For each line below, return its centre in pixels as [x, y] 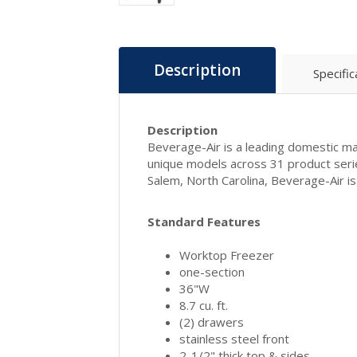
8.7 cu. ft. [204, 305]
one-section [212, 271]
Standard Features [204, 221]
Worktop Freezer [227, 255]
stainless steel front [235, 338]
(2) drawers [212, 322]
